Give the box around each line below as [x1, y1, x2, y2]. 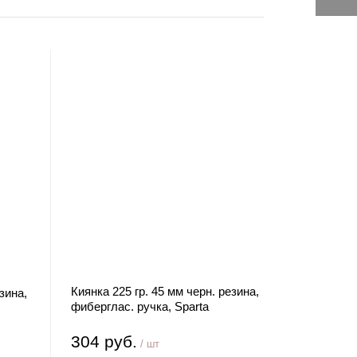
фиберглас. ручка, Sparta [71, 300, 210, 313]
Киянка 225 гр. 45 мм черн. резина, [71, 284, 260, 298]
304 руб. [71, 332, 138, 351]
